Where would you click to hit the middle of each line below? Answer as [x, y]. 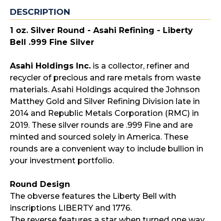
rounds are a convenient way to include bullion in [107, 149]
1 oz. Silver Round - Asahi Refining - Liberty [101, 30]
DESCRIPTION [40, 12]
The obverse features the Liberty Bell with [93, 196]
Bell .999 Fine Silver [52, 42]
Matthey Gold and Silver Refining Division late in [105, 101]
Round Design [40, 184]
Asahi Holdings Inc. [50, 66]
